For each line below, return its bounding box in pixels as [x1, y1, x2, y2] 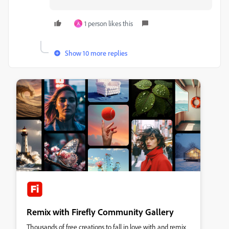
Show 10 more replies [65, 49, 127, 57]
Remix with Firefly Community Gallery [27, 206, 174, 217]
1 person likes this [84, 19, 133, 28]
